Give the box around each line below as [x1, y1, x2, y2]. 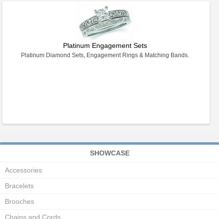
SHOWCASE [89, 149, 130, 157]
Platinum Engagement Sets [63, 42, 147, 49]
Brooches [5, 197, 34, 205]
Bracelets [5, 182, 34, 190]
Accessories [5, 166, 42, 174]
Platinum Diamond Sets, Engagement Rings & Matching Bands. [21, 52, 189, 59]
